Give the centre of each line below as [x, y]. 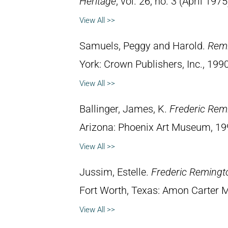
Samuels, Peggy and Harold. [144, 46]
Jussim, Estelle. [115, 172]
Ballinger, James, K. [124, 109]
